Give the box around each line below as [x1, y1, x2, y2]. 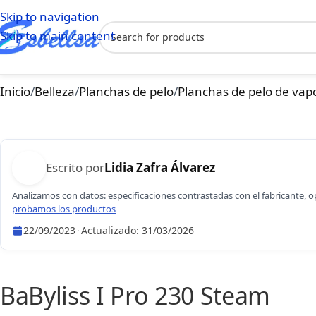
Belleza [35, 83, 75, 99]
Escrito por [46, 159, 104, 176]
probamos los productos [12, 202, 116, 215]
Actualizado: [81, 224, 142, 237]
